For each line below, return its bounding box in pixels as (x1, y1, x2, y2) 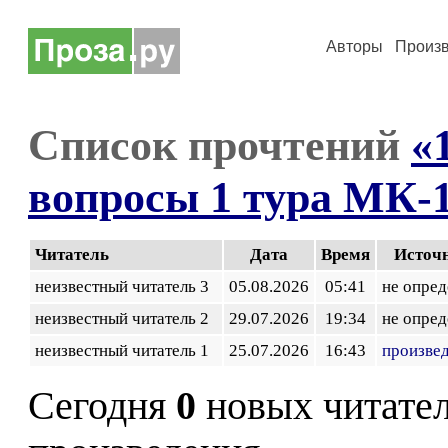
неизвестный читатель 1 (35, 341, 217, 360)
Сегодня (28, 384, 176, 428)
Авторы (326, 38, 383, 55)
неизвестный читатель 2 (35, 309, 217, 328)
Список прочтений (28, 120, 411, 170)
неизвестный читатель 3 (35, 277, 217, 296)
